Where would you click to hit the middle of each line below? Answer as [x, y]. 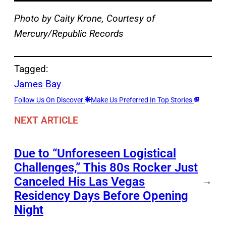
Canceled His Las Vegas [79, 181]
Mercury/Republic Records [69, 34]
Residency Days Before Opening [101, 195]
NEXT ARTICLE [46, 120]
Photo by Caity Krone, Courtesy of [84, 19]
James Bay [38, 84]
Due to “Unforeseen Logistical [95, 153]
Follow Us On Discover [49, 100]
